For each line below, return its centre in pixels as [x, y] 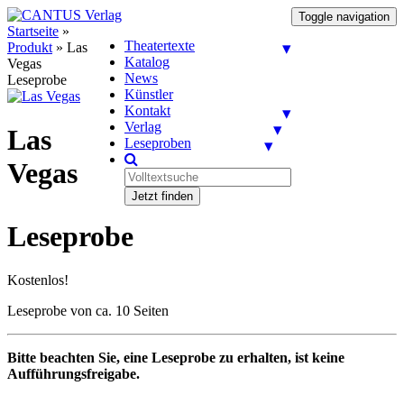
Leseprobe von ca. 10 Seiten [88, 311]
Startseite [33, 31]
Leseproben [158, 143]
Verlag [143, 127]
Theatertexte [160, 46]
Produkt [30, 47]
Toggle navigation [344, 17]
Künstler [149, 94]
